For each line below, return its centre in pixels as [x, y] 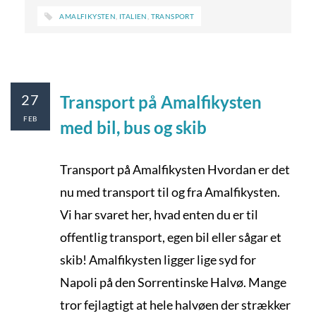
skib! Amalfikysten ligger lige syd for [158, 260]
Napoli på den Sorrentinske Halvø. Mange [173, 282]
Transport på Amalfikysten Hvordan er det [175, 169]
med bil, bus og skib [133, 127]
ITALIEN [133, 16]
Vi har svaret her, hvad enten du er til [159, 214]
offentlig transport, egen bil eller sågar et [171, 237]
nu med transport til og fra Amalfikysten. [170, 192]
